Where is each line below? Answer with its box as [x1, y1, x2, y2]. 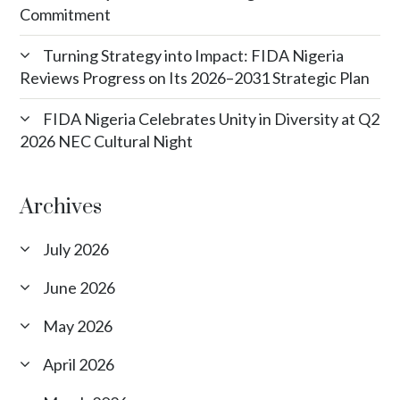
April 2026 [43, 354, 115, 374]
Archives [20, 193, 103, 221]
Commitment [20, 4, 112, 24]
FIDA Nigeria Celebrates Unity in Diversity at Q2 [43, 108, 380, 129]
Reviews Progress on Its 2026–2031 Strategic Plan [20, 67, 371, 87]
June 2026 [43, 277, 116, 297]
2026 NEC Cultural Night [20, 130, 194, 151]
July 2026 [43, 238, 110, 259]
